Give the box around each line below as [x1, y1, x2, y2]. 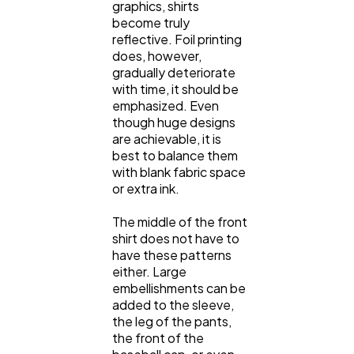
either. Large [112, 262, 186, 280]
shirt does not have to [112, 229, 239, 247]
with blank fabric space [112, 163, 246, 180]
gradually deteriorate [112, 63, 235, 81]
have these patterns [112, 246, 232, 263]
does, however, [112, 47, 201, 64]
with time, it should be [112, 80, 239, 97]
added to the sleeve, [112, 296, 234, 313]
